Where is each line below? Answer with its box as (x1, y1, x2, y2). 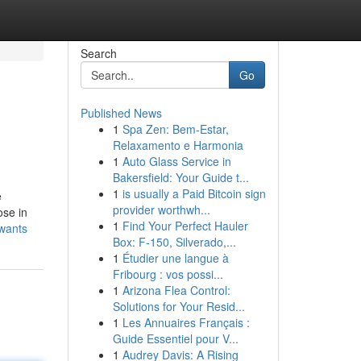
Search (80, 45, 117, 61)
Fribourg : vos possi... (112, 266, 223, 282)
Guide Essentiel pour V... (112, 330, 239, 346)
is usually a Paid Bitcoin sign (122, 185, 266, 201)
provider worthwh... (112, 201, 210, 218)
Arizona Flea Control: (122, 282, 230, 298)
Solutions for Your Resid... (112, 298, 245, 314)
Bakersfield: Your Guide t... (112, 169, 249, 185)
